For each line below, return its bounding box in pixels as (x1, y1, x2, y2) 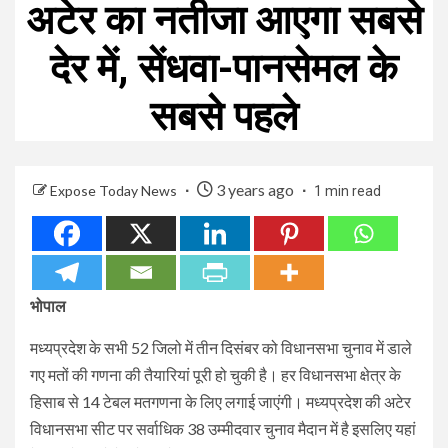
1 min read (314, 182, 381, 199)
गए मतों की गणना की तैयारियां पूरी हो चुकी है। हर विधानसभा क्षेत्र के (30, 364, 401, 384)
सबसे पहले (150, 92, 298, 140)
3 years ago (213, 179, 297, 199)
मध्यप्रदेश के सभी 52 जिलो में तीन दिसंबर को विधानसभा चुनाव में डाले (30, 337, 412, 357)
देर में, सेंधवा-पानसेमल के (50, 44, 398, 92)
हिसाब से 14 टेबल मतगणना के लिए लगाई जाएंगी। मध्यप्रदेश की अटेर (30, 391, 411, 411)
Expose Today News (50, 181, 180, 199)
